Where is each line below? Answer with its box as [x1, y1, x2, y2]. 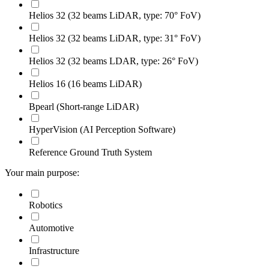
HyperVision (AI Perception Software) [29, 124, 175, 134]
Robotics [29, 199, 62, 210]
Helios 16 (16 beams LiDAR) [29, 78, 142, 89]
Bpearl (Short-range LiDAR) [29, 101, 139, 112]
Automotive [29, 222, 74, 233]
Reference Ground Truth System [29, 147, 152, 157]
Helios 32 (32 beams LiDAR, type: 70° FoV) [29, 10, 201, 20]
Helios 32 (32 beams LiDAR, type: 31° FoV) [29, 32, 201, 43]
